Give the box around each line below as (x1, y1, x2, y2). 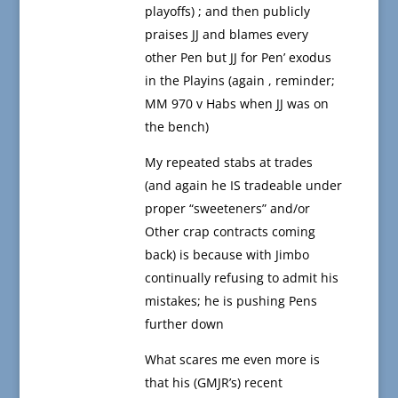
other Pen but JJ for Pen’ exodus (144, 49, 331, 67)
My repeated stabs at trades (144, 154, 313, 171)
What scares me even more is (144, 351, 320, 369)
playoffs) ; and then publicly (144, 3, 310, 20)
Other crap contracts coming (144, 223, 315, 241)
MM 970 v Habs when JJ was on (144, 95, 329, 113)
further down (144, 315, 224, 333)
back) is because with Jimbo (144, 246, 309, 264)
